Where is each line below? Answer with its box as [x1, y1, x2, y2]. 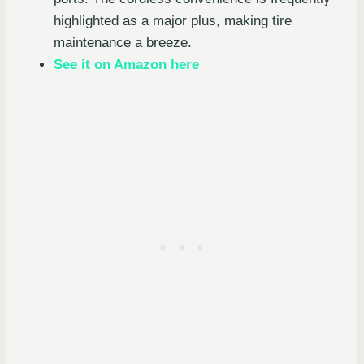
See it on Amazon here [54, 56, 199, 72]
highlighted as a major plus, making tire [54, 12, 292, 28]
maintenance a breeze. [54, 34, 192, 50]
